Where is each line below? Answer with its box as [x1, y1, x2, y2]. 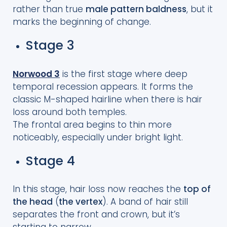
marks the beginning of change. [13, 16, 151, 28]
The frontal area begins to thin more [13, 118, 172, 131]
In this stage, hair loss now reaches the [13, 183, 183, 196]
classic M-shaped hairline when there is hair [13, 93, 202, 105]
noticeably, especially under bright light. [13, 131, 183, 143]
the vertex [59, 196, 102, 208]
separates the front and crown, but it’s [13, 208, 180, 221]
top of [183, 183, 211, 196]
